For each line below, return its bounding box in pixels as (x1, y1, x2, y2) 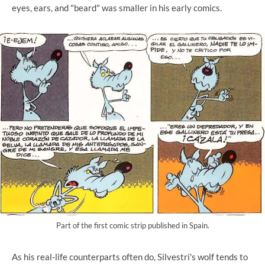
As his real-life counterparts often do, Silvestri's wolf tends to (12, 251, 248, 262)
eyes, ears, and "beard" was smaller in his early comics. (12, 2, 222, 14)
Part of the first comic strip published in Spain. (56, 220, 209, 230)
